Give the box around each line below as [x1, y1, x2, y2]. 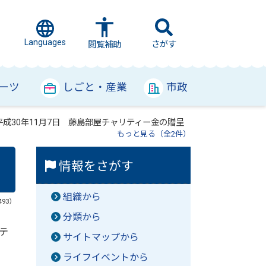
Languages [24, 37, 66, 47]
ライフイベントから [63, 252, 148, 263]
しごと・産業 [63, 81, 127, 93]
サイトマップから [63, 232, 139, 243]
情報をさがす [56, 159, 134, 173]
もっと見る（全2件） [116, 129, 191, 138]
